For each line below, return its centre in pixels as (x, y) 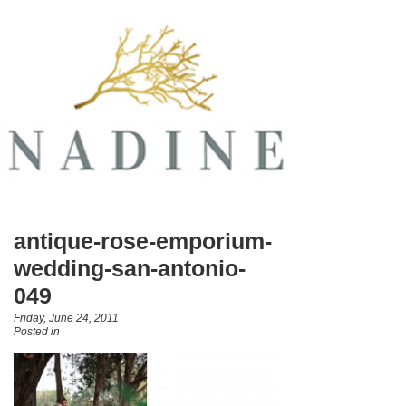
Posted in (37, 331)
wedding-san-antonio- (130, 269)
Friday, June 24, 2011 (66, 318)
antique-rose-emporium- (143, 242)
